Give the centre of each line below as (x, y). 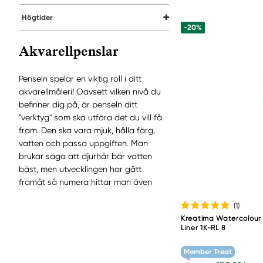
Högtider (37, 17)
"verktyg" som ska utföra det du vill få (90, 117)
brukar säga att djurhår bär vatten (85, 156)
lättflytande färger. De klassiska (79, 246)
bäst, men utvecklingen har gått (80, 169)
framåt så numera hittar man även (85, 182)
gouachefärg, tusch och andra (78, 233)
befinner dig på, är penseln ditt (78, 104)
